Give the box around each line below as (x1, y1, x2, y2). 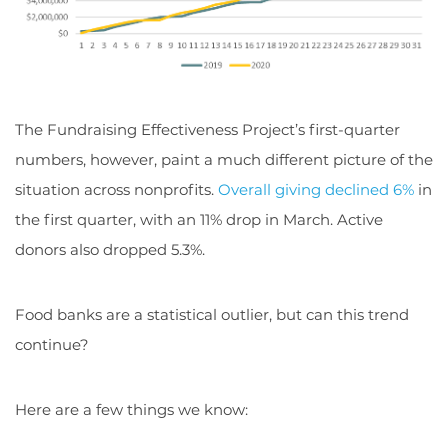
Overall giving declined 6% (218, 179, 414, 199)
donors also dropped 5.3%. (15, 239, 205, 259)
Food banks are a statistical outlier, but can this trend (15, 304, 409, 324)
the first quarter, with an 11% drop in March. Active (15, 209, 383, 229)
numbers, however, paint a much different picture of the (15, 149, 433, 169)
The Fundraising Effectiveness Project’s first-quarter (15, 119, 400, 139)
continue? (15, 334, 89, 354)
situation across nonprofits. (15, 179, 218, 199)
